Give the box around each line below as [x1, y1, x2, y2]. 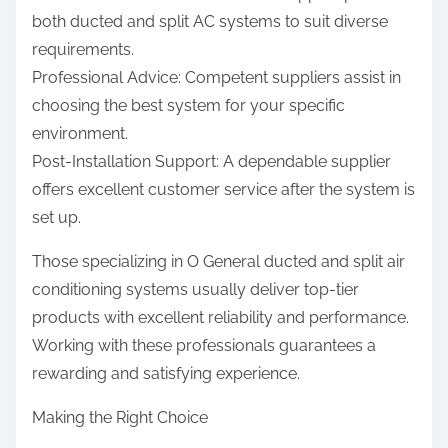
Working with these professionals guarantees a [32, 336, 376, 356]
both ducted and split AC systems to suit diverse [32, 12, 388, 32]
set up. [32, 208, 81, 228]
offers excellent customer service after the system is [32, 180, 415, 200]
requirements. [32, 40, 134, 60]
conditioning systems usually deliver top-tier [32, 280, 359, 300]
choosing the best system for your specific [32, 96, 345, 116]
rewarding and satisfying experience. [32, 364, 300, 384]
